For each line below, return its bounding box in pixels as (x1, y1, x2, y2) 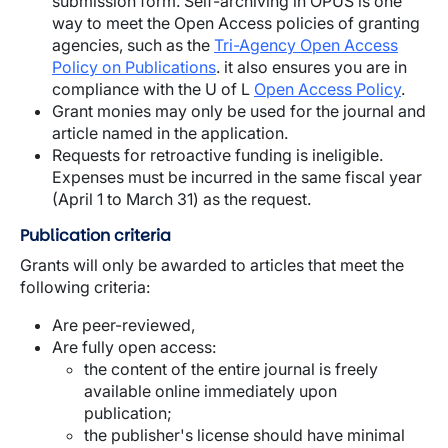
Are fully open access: (52, 337, 216, 357)
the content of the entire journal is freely (84, 359, 378, 379)
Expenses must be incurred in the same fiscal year (52, 167, 422, 187)
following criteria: (20, 277, 150, 297)
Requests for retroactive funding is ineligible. (52, 145, 383, 165)
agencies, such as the (52, 35, 214, 55)
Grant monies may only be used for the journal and (52, 101, 426, 121)
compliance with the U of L (52, 79, 254, 99)
